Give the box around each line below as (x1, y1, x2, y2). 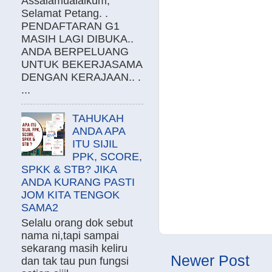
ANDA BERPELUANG (21, 45, 129, 58)
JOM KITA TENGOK (21, 188, 120, 201)
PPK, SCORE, (72, 150, 143, 163)
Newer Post (171, 251, 250, 269)
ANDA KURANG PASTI (21, 175, 135, 188)
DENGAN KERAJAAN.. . (21, 70, 141, 83)
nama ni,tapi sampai (21, 229, 119, 242)
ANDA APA (72, 124, 126, 137)
